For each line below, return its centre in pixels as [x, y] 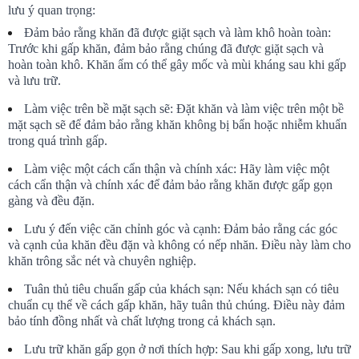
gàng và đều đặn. [51, 201]
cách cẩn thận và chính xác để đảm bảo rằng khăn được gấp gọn [170, 185]
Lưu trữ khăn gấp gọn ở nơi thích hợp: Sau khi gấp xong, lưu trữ [188, 349]
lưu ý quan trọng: [52, 10]
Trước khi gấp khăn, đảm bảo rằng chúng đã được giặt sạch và [166, 49]
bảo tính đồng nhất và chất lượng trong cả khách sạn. [142, 321]
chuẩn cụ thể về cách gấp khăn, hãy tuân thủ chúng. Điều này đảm [176, 305]
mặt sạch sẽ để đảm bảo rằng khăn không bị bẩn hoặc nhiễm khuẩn [177, 125]
